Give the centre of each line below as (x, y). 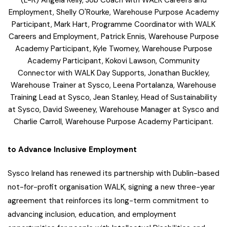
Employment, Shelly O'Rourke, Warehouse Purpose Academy (113, 12)
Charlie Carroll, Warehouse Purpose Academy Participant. (113, 121)
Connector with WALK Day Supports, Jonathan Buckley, (113, 73)
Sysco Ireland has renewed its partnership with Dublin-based (113, 173)
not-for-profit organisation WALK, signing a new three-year (111, 187)
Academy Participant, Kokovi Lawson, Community (113, 61)
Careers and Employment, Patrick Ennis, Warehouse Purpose (113, 36)
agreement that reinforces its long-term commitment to (108, 200)
